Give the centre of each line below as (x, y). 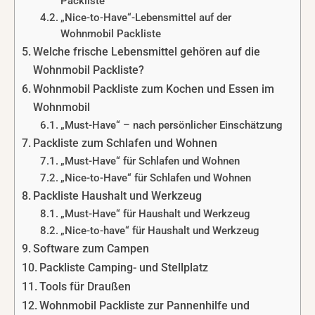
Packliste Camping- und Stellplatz (124, 267)
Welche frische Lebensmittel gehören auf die (147, 51)
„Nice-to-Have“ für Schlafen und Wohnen (155, 178)
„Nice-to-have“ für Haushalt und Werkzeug (160, 230)
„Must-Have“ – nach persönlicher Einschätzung (171, 125)
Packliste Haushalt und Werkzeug (118, 195)
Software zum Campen (91, 248)
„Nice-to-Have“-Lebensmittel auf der (146, 17)
